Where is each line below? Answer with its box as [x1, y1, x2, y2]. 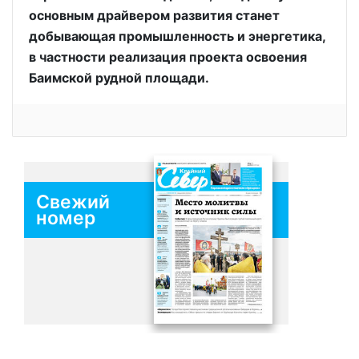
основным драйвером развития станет [29, 7, 280, 23]
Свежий [36, 191, 110, 214]
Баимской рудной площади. [29, 70, 209, 86]
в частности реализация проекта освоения [29, 49, 307, 65]
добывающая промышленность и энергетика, [29, 28, 325, 44]
